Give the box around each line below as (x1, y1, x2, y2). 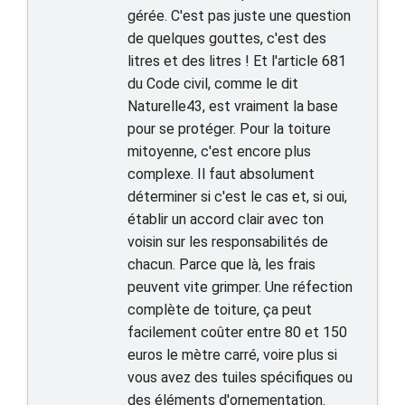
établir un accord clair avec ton (127, 211, 324, 228)
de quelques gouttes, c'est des (127, 30, 326, 47)
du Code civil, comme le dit (127, 75, 298, 92)
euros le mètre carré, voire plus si (127, 346, 337, 363)
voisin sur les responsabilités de (127, 233, 328, 250)
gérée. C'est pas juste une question (127, 7, 351, 24)
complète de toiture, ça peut (127, 301, 312, 318)
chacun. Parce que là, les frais (127, 256, 316, 273)
